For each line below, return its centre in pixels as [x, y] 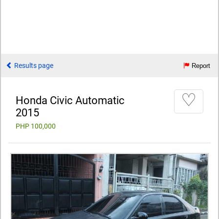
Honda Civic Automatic [70, 100]
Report [200, 66]
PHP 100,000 [36, 126]
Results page [33, 66]
